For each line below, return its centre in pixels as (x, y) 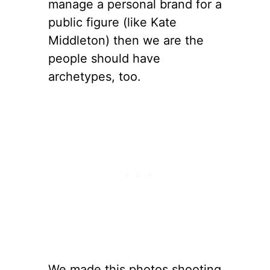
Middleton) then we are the (126, 40)
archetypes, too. (95, 76)
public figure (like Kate (112, 22)
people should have (104, 58)
